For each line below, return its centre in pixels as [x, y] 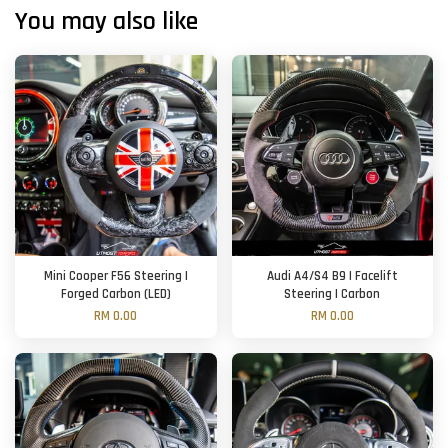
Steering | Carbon [332, 294]
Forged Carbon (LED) [115, 294]
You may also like [106, 21]
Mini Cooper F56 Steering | [115, 276]
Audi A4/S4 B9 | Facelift [332, 276]
